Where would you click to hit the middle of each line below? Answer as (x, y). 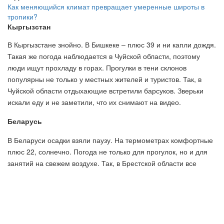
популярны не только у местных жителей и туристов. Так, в (104, 79)
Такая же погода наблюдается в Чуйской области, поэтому (104, 56)
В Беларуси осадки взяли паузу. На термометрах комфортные (110, 140)
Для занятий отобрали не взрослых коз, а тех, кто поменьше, (108, 197)
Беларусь (25, 121)
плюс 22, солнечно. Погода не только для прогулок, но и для (107, 151)
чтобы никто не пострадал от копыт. (66, 209)
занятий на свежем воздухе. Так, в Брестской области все (102, 163)
